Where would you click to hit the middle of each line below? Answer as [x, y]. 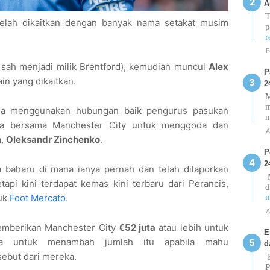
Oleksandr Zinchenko [53, 140]
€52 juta [137, 228]
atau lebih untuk [192, 228]
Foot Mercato [38, 198]
